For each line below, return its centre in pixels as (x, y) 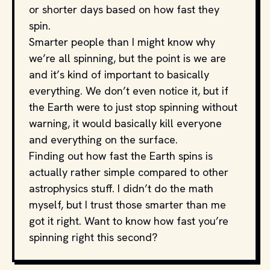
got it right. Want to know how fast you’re (129, 221)
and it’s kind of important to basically (119, 74)
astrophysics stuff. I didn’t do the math (121, 188)
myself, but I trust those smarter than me (127, 205)
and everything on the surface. (105, 140)
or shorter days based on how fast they (124, 9)
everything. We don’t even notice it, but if (129, 91)
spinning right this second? (93, 237)
